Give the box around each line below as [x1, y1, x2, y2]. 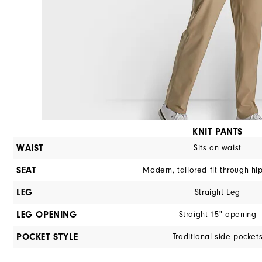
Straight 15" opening [178, 209, 257, 219]
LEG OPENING [16, 209, 77, 220]
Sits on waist [194, 143, 242, 153]
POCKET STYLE [16, 231, 78, 242]
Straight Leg [194, 187, 241, 197]
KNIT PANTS [192, 126, 243, 137]
